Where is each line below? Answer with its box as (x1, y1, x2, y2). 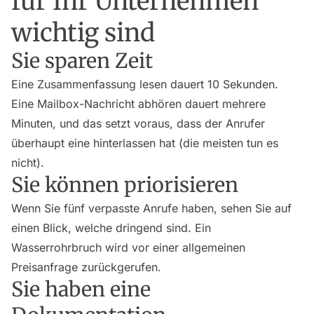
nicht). (11, 156, 44, 170)
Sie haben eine (11, 277, 151, 302)
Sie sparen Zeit (11, 48, 153, 74)
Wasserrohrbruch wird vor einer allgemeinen (11, 240, 245, 254)
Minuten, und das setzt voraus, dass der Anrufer (11, 116, 265, 130)
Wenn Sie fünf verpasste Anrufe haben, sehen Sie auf (11, 201, 292, 215)
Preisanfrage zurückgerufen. (11, 260, 161, 274)
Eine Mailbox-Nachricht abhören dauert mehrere (11, 97, 266, 111)
